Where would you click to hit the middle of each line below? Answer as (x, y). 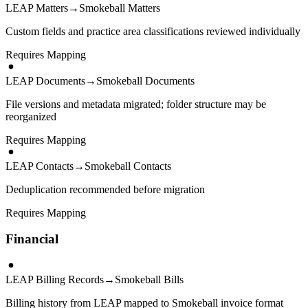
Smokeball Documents (145, 80)
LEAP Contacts (40, 166)
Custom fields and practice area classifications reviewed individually (153, 31)
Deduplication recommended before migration (105, 189)
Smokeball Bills (149, 280)
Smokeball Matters (120, 8)
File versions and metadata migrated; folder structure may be (136, 104)
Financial (32, 239)
